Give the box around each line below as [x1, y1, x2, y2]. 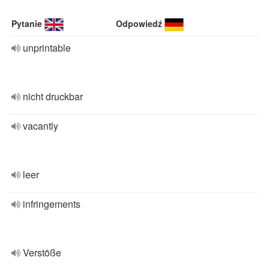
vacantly [23, 119, 58, 133]
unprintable [23, 41, 71, 55]
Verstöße [23, 246, 61, 259]
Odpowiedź [116, 17, 163, 29]
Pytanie [11, 17, 42, 29]
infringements [23, 197, 80, 211]
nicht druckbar [23, 89, 83, 103]
